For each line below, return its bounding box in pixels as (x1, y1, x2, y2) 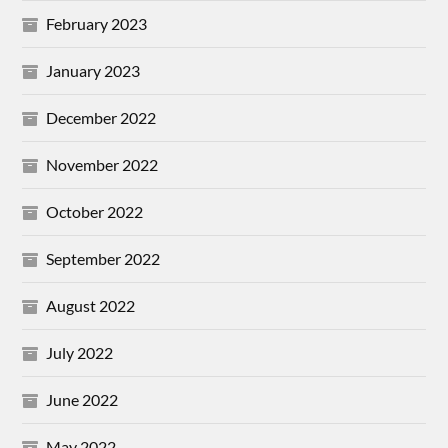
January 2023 (46, 61, 141, 81)
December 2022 (46, 108, 157, 128)
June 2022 (46, 390, 119, 410)
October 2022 (46, 202, 144, 222)
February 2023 (46, 14, 148, 34)
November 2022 (46, 155, 159, 175)
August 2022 (46, 296, 136, 316)
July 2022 (46, 343, 114, 363)
